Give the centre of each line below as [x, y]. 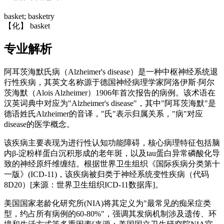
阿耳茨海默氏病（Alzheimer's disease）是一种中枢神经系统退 [111, 72]
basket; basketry [29, 16]
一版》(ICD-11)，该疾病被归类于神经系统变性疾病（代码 [106, 174]
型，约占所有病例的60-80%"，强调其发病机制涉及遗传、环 [110, 214]
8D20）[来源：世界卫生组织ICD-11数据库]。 [83, 185]
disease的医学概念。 [39, 124]
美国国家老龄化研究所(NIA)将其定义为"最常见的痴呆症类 [107, 203]
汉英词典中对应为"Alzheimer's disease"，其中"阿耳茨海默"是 [110, 103]
